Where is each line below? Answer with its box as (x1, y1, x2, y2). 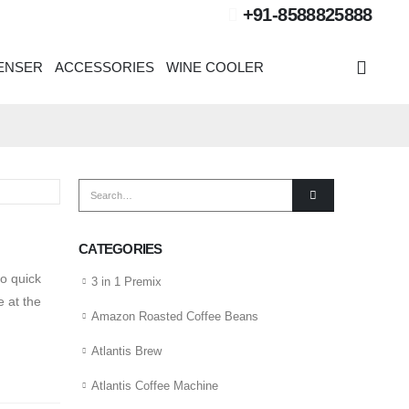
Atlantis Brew (91, 344, 162, 359)
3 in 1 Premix (91, 275, 162, 288)
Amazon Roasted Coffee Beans (91, 309, 258, 324)
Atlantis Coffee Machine (91, 379, 218, 393)
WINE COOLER (166, 59, 265, 75)
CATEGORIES (79, 241, 163, 257)
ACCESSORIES (55, 59, 155, 75)
